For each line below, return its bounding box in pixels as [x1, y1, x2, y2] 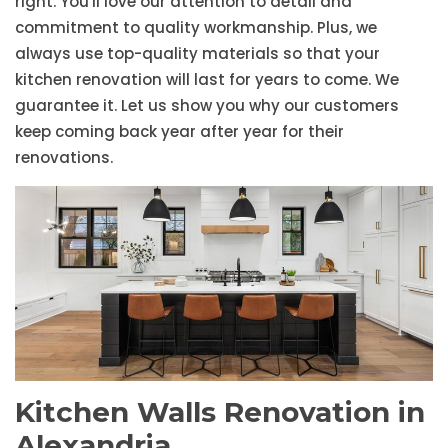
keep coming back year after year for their [15, 121, 344, 143]
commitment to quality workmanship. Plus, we [15, 17, 377, 39]
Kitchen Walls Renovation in [15, 395, 425, 430]
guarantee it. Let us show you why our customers [15, 95, 399, 117]
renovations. [15, 147, 113, 169]
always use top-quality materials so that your [15, 43, 380, 65]
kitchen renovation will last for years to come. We [15, 69, 399, 91]
